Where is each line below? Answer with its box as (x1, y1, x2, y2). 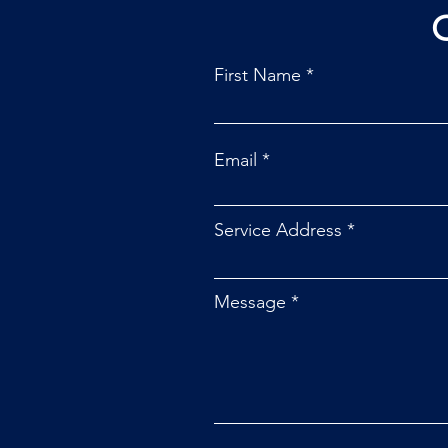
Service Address (214, 218, 342, 241)
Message (214, 290, 286, 313)
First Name (214, 63, 301, 86)
